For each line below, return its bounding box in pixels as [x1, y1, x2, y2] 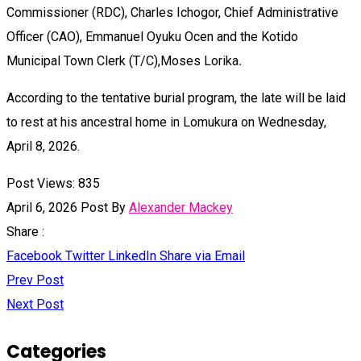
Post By [81, 200, 129, 216]
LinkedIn [108, 248, 156, 264]
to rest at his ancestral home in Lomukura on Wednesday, [6, 114, 326, 131]
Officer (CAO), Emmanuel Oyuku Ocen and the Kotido [6, 29, 298, 45]
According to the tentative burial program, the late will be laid [6, 90, 346, 106]
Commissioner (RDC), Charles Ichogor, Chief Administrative [6, 5, 338, 21]
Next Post [6, 297, 64, 313]
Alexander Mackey [129, 200, 233, 216]
